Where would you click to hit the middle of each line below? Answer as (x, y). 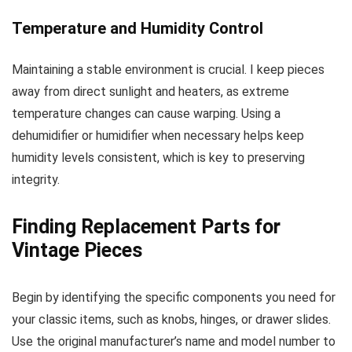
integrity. (36, 180)
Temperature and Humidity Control (137, 28)
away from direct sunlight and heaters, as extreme (150, 92)
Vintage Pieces (77, 250)
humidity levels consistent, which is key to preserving (158, 158)
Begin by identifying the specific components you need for (174, 297)
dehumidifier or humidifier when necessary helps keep (158, 136)
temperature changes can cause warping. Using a (146, 114)
